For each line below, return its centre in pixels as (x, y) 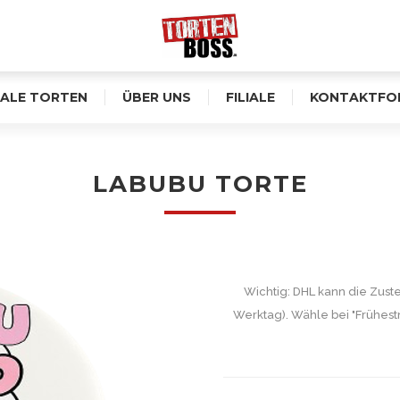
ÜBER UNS (157, 97)
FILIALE (250, 97)
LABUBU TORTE (200, 184)
